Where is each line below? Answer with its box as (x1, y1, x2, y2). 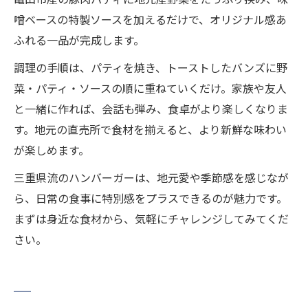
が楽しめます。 (14, 142, 89, 159)
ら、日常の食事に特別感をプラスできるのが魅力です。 (14, 190, 287, 207)
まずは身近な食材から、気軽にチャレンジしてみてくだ (14, 210, 289, 228)
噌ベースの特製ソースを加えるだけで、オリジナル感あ (14, 11, 287, 28)
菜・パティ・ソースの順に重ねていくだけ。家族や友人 (14, 80, 287, 97)
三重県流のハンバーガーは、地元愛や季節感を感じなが (14, 169, 289, 186)
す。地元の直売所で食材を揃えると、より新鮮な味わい (14, 121, 287, 138)
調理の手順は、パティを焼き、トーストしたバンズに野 (14, 59, 287, 76)
